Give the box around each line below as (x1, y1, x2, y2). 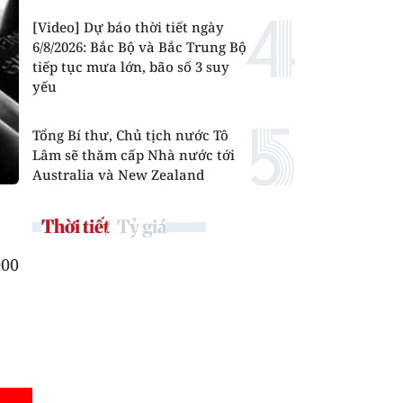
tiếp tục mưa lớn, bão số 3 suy (32, 58, 229, 76)
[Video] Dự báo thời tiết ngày (32, 18, 224, 36)
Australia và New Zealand (32, 166, 204, 184)
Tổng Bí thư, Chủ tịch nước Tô (32, 126, 228, 144)
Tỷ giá (117, 215, 166, 237)
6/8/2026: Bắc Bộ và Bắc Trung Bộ (32, 38, 246, 56)
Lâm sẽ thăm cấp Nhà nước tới (32, 146, 235, 164)
